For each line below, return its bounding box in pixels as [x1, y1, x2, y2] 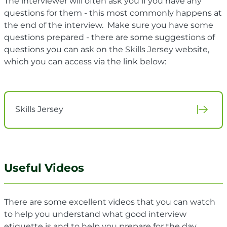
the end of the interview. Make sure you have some [4, 20, 213, 30]
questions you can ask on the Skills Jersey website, [4, 44, 209, 54]
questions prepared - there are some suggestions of [4, 32, 215, 42]
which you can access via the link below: [4, 56, 166, 66]
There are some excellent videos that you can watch [4, 197, 215, 207]
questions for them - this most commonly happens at [4, 8, 222, 18]
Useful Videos [4, 161, 87, 175]
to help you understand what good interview [4, 209, 186, 219]
